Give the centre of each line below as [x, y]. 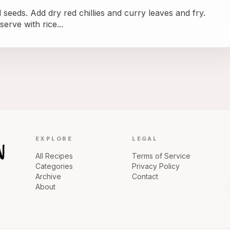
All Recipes [54, 156]
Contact [145, 177]
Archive [49, 177]
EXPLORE [54, 139]
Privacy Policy [156, 166]
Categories [54, 166]
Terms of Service [161, 156]
